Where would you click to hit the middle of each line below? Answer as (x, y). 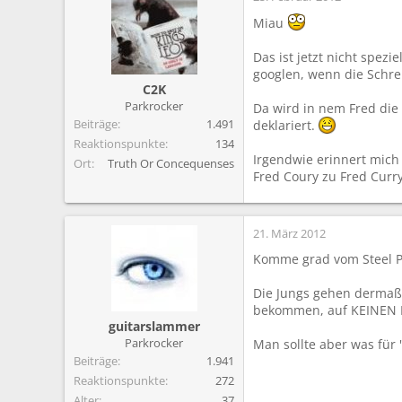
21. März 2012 (289, 234)
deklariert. (286, 126)
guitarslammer (154, 327)
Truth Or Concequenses (171, 164)
